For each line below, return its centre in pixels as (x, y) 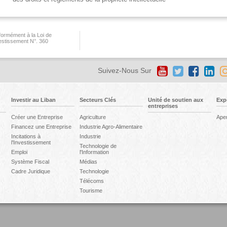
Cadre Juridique (30, 171)
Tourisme (91, 191)
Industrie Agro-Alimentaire (111, 127)
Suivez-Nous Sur (124, 70)
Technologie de (98, 146)
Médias (88, 162)
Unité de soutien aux (175, 100)
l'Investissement (31, 142)
